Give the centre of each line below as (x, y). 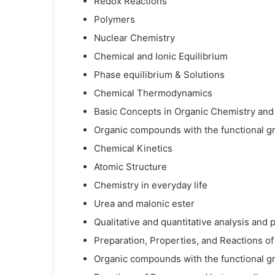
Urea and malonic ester (144, 203)
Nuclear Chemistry (134, 38)
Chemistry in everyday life (151, 185)
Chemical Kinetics (133, 148)
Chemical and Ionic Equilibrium (161, 56)
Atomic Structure (130, 167)
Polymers (114, 19)
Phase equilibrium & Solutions (159, 75)
